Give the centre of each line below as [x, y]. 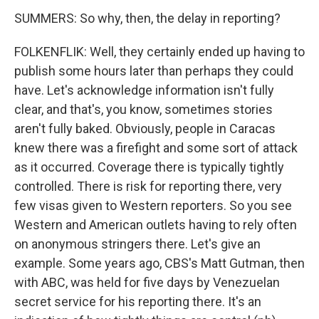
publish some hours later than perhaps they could [154, 71]
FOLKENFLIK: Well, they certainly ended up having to [159, 52]
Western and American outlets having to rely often [156, 225]
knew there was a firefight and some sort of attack [156, 148]
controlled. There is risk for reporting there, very [148, 186]
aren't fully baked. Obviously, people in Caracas [145, 129]
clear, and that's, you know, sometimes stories [143, 109]
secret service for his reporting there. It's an [138, 302]
